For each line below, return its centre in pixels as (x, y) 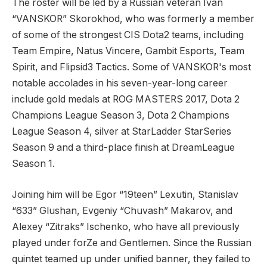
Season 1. (33, 164)
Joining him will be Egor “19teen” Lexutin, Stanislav (125, 194)
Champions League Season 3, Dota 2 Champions (121, 116)
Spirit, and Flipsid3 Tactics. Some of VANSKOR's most (131, 67)
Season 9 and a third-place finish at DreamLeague (123, 148)
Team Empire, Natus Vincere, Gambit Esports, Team (128, 51)
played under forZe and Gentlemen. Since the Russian (132, 243)
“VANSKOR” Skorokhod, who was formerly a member (133, 19)
